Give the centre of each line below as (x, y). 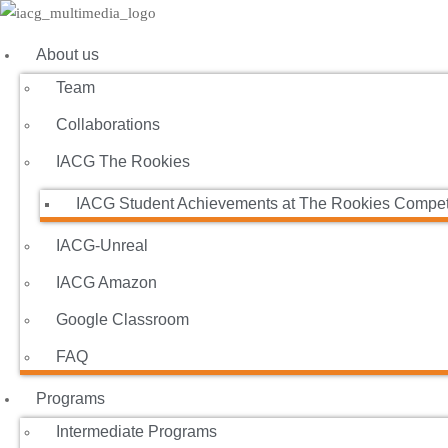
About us (67, 54)
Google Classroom (122, 319)
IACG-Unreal (102, 245)
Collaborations (108, 124)
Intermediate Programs (136, 431)
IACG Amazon (106, 282)
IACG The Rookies (123, 161)
